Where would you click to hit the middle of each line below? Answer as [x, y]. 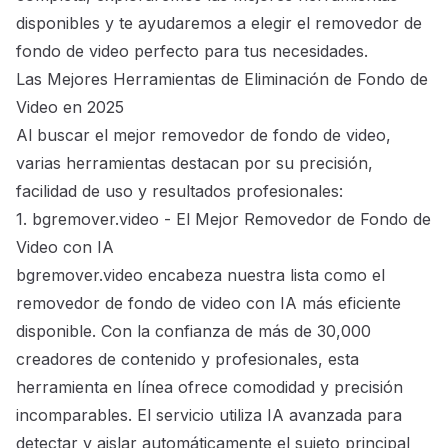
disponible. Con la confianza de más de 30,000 [193, 331]
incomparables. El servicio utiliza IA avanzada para [209, 415]
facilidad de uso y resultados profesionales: [179, 191]
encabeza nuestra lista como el [264, 275]
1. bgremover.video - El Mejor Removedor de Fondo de [223, 219]
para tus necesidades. [283, 51]
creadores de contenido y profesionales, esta [187, 359]
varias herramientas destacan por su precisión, [194, 163]
